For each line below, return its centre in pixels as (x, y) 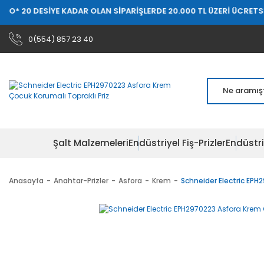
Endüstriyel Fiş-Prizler (177, 143)
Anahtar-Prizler (81, 181)
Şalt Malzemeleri (90, 143)
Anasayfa (26, 181)
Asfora (130, 181)
